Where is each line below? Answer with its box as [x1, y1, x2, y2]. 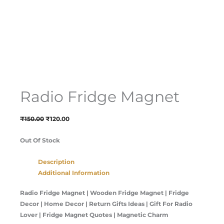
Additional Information [38, 168, 109, 176]
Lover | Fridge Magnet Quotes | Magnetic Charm [20, 210, 168, 218]
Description [38, 157, 74, 165]
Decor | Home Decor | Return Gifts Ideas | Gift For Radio [20, 199, 192, 207]
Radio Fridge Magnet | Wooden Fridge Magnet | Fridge [20, 188, 189, 196]
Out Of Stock [20, 136, 60, 144]
